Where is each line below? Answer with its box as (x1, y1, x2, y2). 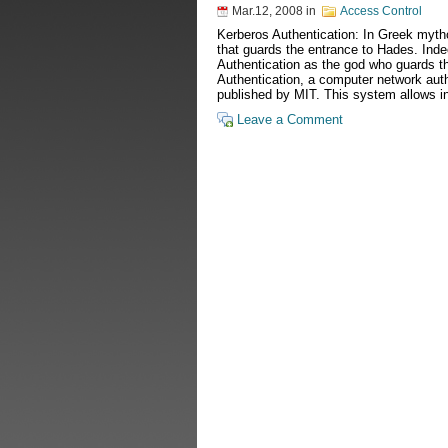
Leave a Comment (237, 112, 343, 127)
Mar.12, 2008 (232, 4, 303, 18)
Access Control (340, 4, 422, 18)
